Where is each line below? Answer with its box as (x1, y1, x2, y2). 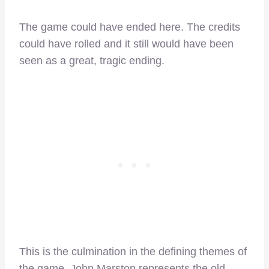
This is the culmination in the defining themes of (19, 246, 247, 258)
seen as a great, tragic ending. (19, 55, 165, 67)
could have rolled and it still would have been (19, 38, 234, 50)
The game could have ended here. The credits (19, 21, 240, 34)
